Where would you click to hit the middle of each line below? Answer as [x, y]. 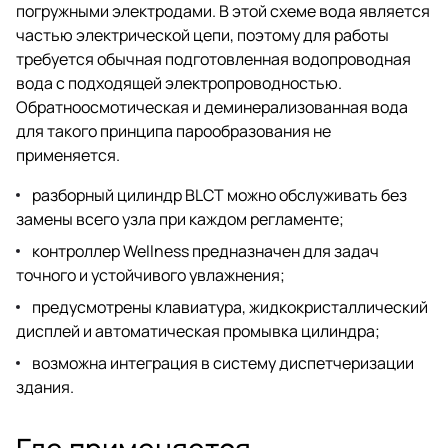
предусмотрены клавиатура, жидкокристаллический [230, 306]
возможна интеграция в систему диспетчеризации [223, 362]
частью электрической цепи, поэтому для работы [202, 34]
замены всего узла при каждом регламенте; [180, 218]
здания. [45, 386]
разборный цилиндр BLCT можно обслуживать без [219, 194]
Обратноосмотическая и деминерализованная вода [212, 106]
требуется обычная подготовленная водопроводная [213, 58]
